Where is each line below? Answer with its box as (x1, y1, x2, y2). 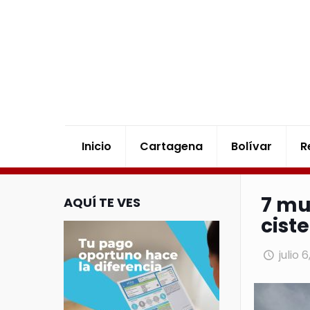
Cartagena (140, 138, 203, 154)
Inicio (82, 138, 112, 154)
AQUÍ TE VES (64, 194, 140, 211)
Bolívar (231, 138, 273, 154)
